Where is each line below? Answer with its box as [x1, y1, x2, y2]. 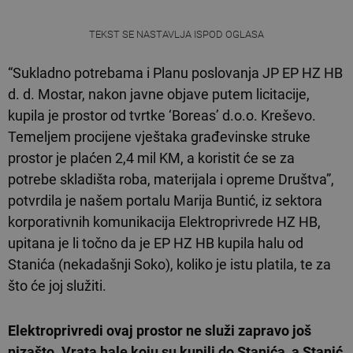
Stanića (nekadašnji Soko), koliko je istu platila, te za [8, 256, 331, 273]
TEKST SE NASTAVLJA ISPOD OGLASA [89, 28, 264, 41]
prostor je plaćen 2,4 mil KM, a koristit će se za [8, 150, 295, 167]
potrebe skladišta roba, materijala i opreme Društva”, [8, 171, 334, 188]
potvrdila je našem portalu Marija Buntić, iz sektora [8, 192, 322, 210]
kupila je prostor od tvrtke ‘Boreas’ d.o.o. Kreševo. [8, 107, 316, 124]
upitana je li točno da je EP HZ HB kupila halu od [8, 235, 303, 252]
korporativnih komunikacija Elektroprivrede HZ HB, [8, 214, 321, 231]
